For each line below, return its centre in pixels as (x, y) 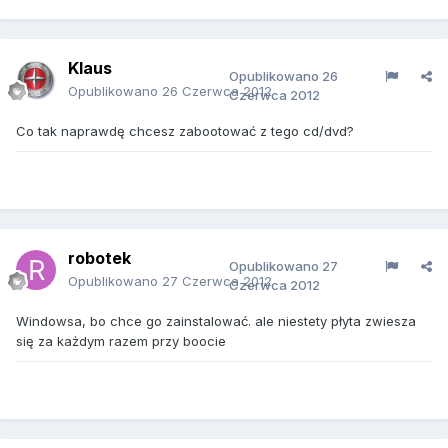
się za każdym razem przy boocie (121, 341)
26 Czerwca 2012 (217, 91)
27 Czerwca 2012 (217, 281)
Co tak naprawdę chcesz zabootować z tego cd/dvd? (185, 131)
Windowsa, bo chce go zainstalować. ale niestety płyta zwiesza (216, 321)
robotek (99, 258)
